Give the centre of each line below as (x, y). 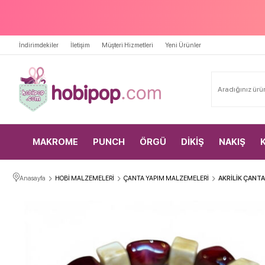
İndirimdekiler (39, 45)
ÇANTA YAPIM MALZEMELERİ (166, 178)
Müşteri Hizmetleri (127, 45)
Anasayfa (33, 178)
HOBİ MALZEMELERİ (85, 178)
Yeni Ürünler (183, 45)
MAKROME (55, 142)
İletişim (80, 45)
